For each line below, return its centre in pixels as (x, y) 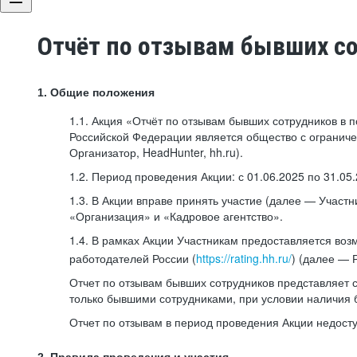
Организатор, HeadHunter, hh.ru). (156, 152)
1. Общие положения (96, 92)
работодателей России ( (133, 258)
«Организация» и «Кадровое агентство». (176, 216)
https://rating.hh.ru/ (244, 258)
